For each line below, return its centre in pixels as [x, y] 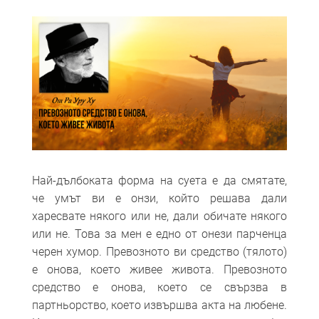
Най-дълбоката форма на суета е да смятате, [159, 180]
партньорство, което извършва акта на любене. [159, 305]
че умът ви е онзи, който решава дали [159, 198]
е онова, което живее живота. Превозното [159, 269]
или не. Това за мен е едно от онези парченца [159, 234]
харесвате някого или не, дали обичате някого [159, 216]
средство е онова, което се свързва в [159, 287]
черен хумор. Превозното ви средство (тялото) [159, 251]
